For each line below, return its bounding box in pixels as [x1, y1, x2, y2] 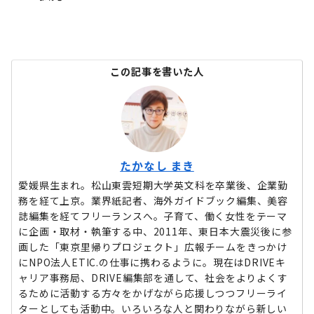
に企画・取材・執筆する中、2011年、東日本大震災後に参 [18, 224, 292, 238]
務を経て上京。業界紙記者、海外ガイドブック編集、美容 [18, 193, 288, 207]
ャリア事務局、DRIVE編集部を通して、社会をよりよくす [18, 270, 288, 285]
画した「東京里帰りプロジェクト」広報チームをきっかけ [18, 239, 287, 254]
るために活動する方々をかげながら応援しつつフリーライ [18, 285, 287, 300]
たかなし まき [120, 157, 194, 174]
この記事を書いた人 [110, 63, 204, 78]
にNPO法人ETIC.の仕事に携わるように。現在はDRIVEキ [18, 254, 286, 269]
